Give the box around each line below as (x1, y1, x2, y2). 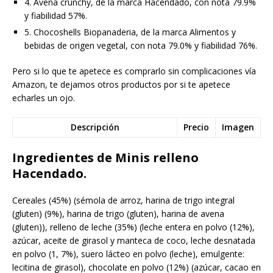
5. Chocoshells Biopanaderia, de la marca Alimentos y (24, 26, 236, 38)
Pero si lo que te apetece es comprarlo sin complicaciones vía (12, 65, 256, 77)
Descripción (70, 121, 119, 133)
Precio (183, 121, 209, 133)
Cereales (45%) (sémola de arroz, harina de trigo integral (12, 194, 235, 206)
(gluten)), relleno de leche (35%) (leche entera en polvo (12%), (12, 221, 255, 233)
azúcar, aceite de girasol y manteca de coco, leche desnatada (12, 234, 255, 246)
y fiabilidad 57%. (24, 9, 87, 21)
